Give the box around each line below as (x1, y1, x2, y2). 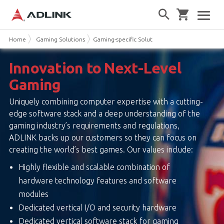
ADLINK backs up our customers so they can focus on (8, 132, 196, 142)
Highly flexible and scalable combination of (18, 162, 170, 171)
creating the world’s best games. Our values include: (8, 144, 193, 154)
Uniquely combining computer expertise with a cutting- (8, 96, 203, 106)
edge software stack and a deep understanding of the (8, 108, 200, 118)
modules (18, 189, 48, 198)
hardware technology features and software (18, 175, 176, 185)
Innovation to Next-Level (8, 59, 181, 76)
